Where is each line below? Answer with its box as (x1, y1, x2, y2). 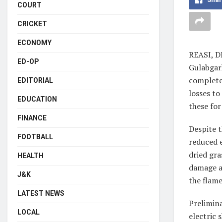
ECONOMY (17, 38, 52, 47)
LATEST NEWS (17, 189, 64, 197)
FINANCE (17, 113, 47, 122)
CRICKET (17, 19, 47, 28)
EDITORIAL (17, 76, 53, 84)
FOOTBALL (17, 132, 53, 141)
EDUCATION (17, 95, 57, 103)
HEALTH (17, 151, 44, 160)
